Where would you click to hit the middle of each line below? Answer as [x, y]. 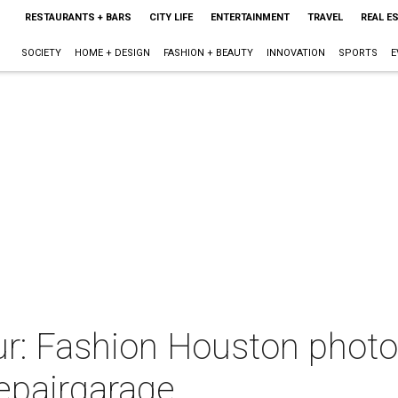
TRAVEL [325, 17]
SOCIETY [41, 53]
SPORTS [358, 53]
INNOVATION [295, 53]
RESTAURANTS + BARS [78, 17]
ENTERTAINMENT [250, 17]
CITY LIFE [171, 17]
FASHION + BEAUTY [208, 53]
